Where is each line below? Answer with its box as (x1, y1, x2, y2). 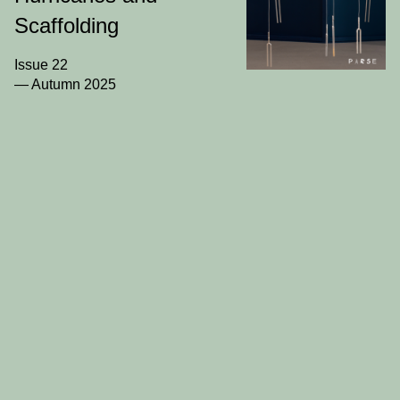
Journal (246, 19, 294, 35)
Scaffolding (14, 13, 119, 38)
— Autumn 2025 (14, 77, 116, 93)
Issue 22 (14, 57, 68, 73)
